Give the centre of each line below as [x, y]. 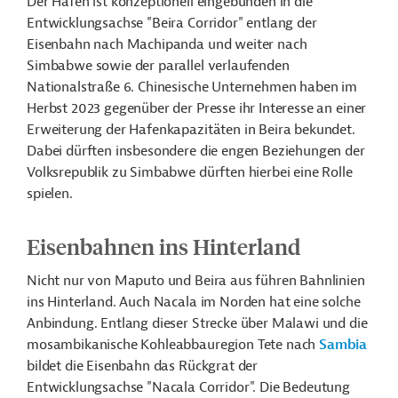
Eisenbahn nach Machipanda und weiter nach [167, 44]
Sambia [343, 345]
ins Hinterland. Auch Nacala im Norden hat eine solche [194, 302]
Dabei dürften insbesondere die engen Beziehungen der [196, 151]
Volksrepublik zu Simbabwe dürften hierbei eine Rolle [190, 172]
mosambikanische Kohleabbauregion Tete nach [173, 345]
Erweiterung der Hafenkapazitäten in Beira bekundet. [191, 130]
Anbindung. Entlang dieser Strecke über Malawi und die [197, 323]
